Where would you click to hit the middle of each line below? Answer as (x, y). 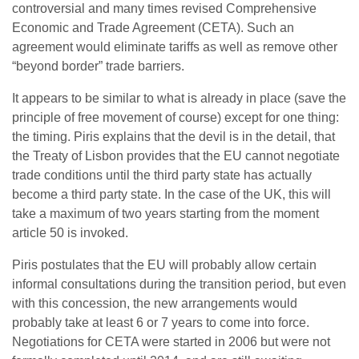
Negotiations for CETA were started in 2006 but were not (171, 342)
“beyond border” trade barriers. (98, 66)
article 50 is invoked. (70, 233)
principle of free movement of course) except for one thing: (175, 117)
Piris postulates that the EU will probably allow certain (164, 265)
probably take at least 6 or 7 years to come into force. (161, 323)
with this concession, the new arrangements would (155, 303)
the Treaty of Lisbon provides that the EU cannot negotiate (176, 156)
